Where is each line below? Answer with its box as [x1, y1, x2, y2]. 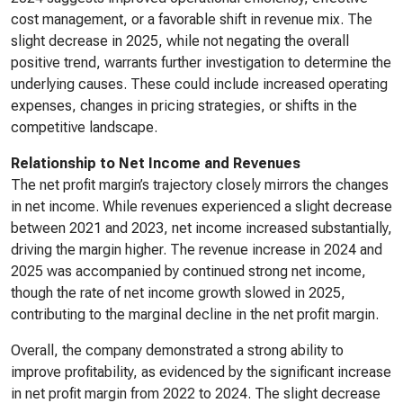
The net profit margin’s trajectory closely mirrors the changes [11, 176, 389, 193]
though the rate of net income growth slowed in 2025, [11, 284, 345, 301]
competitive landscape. [11, 119, 157, 136]
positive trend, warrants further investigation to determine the [11, 54, 391, 71]
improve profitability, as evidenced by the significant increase [11, 363, 391, 381]
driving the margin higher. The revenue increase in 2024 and [11, 241, 382, 258]
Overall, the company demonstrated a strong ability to [11, 342, 344, 359]
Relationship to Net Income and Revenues [11, 155, 300, 172]
